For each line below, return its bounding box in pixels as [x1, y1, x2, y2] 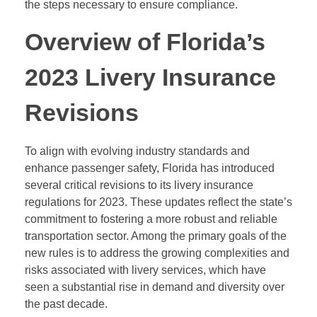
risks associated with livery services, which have [25, 264, 266, 277]
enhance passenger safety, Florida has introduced [25, 162, 275, 175]
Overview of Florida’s [25, 29, 265, 56]
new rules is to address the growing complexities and [25, 247, 289, 260]
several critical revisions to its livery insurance [25, 179, 253, 192]
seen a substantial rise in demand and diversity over [25, 281, 284, 294]
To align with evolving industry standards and [25, 145, 250, 158]
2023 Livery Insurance [25, 64, 276, 91]
